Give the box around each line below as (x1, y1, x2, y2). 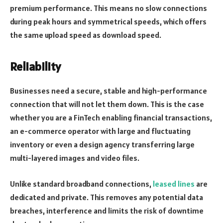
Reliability (10, 59, 61, 75)
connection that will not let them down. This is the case (10, 99, 204, 110)
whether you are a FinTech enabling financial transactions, (10, 112, 212, 123)
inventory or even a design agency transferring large (10, 139, 195, 150)
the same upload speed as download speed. (10, 30, 161, 40)
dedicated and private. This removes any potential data (10, 192, 203, 202)
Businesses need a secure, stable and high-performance (10, 86, 207, 96)
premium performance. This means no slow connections (10, 3, 207, 13)
